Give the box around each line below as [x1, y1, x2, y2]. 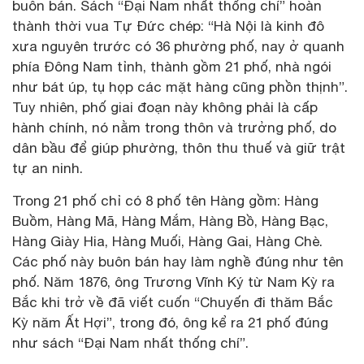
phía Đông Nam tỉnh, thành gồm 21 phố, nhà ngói [12, 58, 331, 76]
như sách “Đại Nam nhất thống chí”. [12, 335, 249, 352]
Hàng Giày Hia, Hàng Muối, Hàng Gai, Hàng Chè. [12, 233, 323, 250]
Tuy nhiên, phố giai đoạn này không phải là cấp [12, 99, 318, 116]
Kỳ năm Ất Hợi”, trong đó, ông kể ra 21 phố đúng [12, 314, 328, 331]
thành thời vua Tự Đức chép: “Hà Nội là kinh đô [12, 18, 324, 35]
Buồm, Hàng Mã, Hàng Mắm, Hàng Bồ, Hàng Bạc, [12, 213, 328, 230]
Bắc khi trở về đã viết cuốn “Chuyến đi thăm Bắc [12, 294, 333, 311]
